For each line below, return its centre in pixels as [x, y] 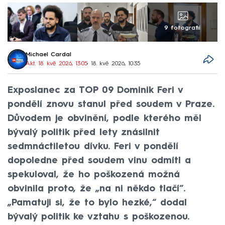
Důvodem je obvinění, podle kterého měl [104, 118]
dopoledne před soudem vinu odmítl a [99, 160]
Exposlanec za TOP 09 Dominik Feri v [95, 90]
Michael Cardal [49, 55]
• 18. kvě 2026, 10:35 [113, 64]
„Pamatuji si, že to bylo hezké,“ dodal [97, 203]
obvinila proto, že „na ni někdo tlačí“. [96, 189]
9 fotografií [183, 28]
